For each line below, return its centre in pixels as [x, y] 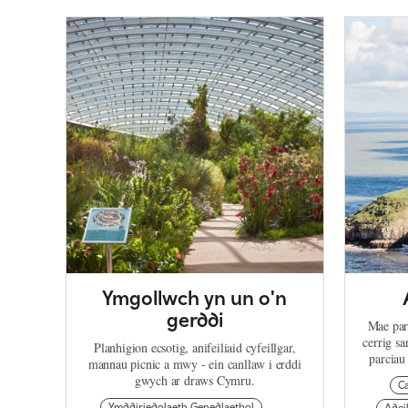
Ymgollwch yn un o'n [195, 298]
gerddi [194, 320]
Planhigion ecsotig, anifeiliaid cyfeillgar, [195, 348]
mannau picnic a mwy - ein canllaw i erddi [194, 364]
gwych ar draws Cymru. [194, 381]
